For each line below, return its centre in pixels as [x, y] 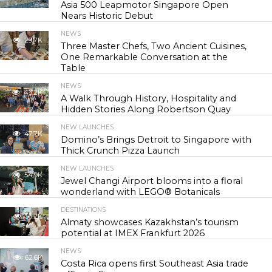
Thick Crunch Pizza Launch [121, 151]
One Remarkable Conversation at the [144, 57]
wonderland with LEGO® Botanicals [141, 192]
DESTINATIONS [83, 210]
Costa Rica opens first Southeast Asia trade [155, 263]
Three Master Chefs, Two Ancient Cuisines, [154, 46]
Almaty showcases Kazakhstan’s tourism [150, 222]
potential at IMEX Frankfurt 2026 [133, 233]
